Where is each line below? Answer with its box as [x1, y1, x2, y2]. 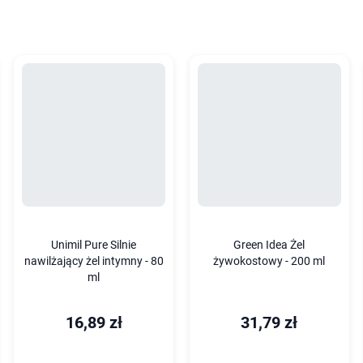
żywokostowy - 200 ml [213, 254, 326, 268]
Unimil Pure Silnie [51, 237, 137, 252]
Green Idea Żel [233, 237, 305, 252]
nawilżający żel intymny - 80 [23, 254, 164, 268]
